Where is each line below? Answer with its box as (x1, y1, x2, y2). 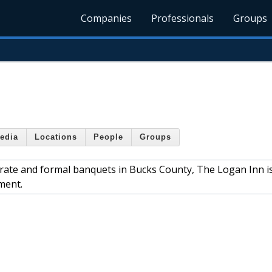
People (93, 132, 123, 142)
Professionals (151, 12, 214, 25)
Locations (35, 132, 77, 142)
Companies (81, 12, 132, 25)
